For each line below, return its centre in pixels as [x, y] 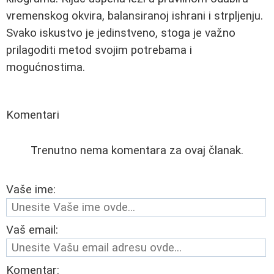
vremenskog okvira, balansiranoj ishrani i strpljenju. [135, 16]
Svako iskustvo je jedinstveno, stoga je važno [121, 33]
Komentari [33, 115]
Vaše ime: [31, 190]
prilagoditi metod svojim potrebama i [99, 50]
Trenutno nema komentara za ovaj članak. [137, 151]
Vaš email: [32, 230]
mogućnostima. [46, 68]
